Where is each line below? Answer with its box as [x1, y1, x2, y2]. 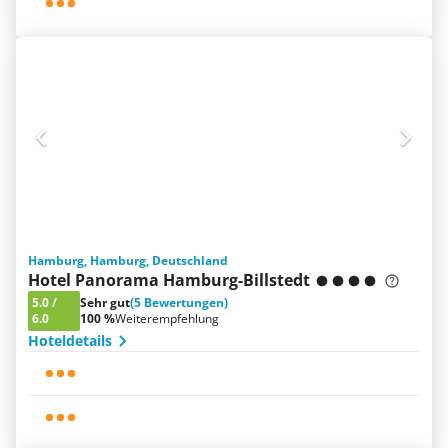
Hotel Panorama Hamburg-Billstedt [28, 269, 310, 291]
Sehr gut [80, 294, 130, 311]
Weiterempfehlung [115, 310, 219, 327]
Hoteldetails [28, 331, 112, 350]
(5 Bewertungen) [130, 294, 228, 311]
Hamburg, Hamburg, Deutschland [28, 252, 228, 269]
